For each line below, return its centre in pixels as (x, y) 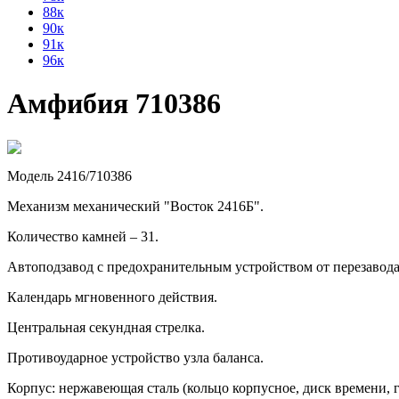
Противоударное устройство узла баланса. (135, 357)
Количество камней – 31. (83, 236)
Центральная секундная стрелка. (106, 327)
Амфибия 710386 (114, 104)
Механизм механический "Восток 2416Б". (135, 206)
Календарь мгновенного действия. (112, 297)
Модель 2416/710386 (69, 175)
